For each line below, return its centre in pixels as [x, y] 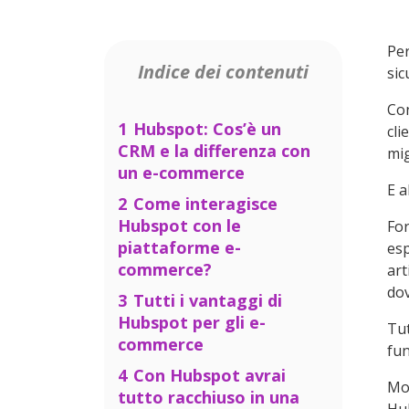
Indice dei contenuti [223, 72]
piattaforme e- [179, 247]
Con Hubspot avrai [210, 375]
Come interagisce [205, 204]
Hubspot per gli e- [192, 322]
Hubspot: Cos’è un [207, 129]
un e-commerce [181, 173]
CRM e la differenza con [214, 151]
